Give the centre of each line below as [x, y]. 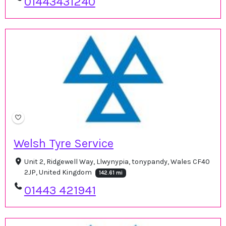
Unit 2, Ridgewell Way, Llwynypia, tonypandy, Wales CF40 [117, 162]
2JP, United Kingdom [59, 173]
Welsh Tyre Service [64, 144]
